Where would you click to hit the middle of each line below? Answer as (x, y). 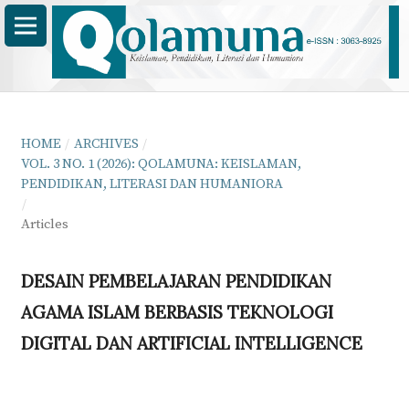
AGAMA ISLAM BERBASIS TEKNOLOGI (177, 312)
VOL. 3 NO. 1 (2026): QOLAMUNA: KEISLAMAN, (161, 163)
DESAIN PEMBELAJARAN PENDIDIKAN (176, 281)
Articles (44, 224)
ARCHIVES (106, 143)
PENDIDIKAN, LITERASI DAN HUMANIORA (152, 184)
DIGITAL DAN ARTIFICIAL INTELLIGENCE (191, 343)
